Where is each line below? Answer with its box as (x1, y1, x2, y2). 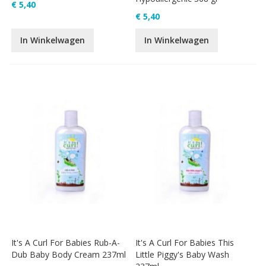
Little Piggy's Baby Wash (135, 248, 230, 260)
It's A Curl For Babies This (135, 236, 235, 248)
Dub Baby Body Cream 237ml (11, 248, 126, 260)
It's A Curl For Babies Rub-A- (11, 236, 121, 248)
